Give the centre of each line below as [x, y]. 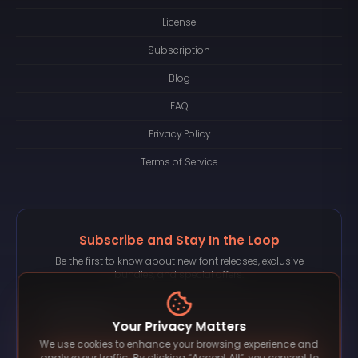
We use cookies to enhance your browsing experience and [179, 345]
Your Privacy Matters [179, 326]
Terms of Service [179, 162]
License [179, 22]
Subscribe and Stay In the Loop [179, 241]
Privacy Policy [179, 134]
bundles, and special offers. [179, 274]
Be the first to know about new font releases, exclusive [179, 261]
